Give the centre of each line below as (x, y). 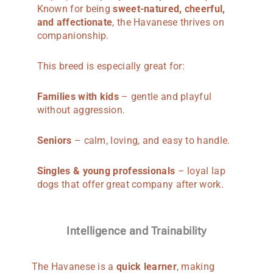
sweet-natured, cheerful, (169, 9)
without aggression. (81, 110)
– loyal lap (200, 171)
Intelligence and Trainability (136, 230)
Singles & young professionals (106, 171)
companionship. (73, 35)
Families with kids (78, 96)
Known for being (75, 9)
